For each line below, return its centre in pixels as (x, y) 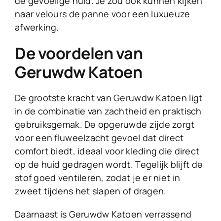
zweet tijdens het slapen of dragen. (91, 191)
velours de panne (73, 14)
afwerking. (38, 27)
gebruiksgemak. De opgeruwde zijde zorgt (105, 125)
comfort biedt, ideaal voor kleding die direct (107, 151)
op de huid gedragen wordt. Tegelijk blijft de (109, 165)
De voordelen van (79, 54)
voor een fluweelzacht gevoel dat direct (99, 138)
